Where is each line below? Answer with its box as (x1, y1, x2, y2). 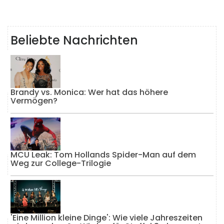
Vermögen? (10, 94, 57, 106)
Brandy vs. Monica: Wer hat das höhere (10, 86, 168, 98)
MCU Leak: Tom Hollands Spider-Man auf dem (10, 149, 196, 161)
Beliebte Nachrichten (10, 31, 138, 48)
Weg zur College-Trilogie (10, 157, 111, 169)
